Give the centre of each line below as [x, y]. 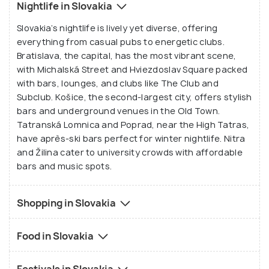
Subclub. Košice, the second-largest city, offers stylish [134, 97]
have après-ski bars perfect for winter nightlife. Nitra [131, 139]
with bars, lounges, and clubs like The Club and [118, 83]
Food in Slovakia [56, 236]
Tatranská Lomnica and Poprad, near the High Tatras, [133, 125]
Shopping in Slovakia [67, 203]
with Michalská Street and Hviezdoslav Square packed [132, 70]
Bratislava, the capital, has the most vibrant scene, [127, 56]
